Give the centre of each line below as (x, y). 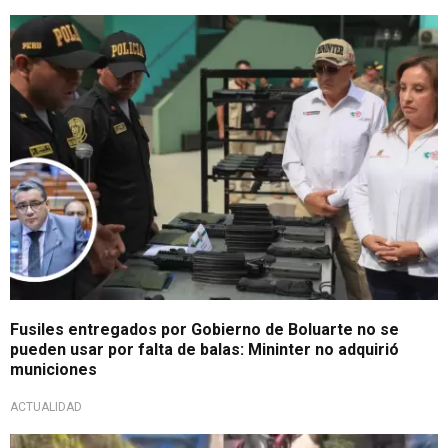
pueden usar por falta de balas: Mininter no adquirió (204, 349)
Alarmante (59, 29)
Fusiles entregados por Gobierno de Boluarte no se (204, 329)
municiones (53, 369)
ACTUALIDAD (46, 406)
